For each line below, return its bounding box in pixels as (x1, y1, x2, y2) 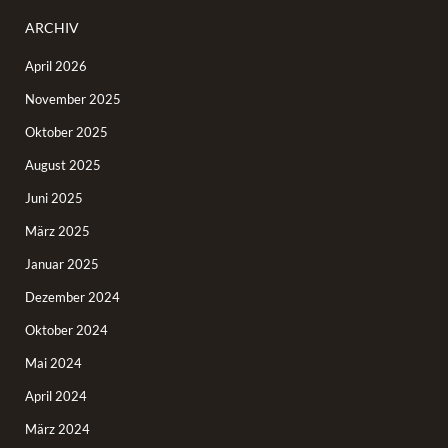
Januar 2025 (25, 255, 99, 272)
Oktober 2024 (25, 321, 108, 338)
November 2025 (25, 90, 121, 107)
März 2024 (25, 420, 90, 437)
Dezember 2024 (25, 288, 120, 305)
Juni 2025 (25, 189, 83, 206)
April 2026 (25, 57, 87, 74)
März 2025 (25, 222, 90, 239)
